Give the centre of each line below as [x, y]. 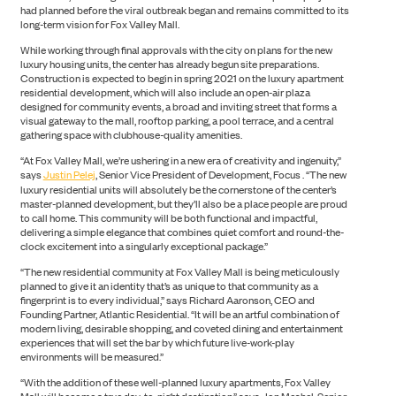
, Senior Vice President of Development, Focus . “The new [221, 175]
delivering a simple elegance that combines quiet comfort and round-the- [182, 232]
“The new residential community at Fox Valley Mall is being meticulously [179, 272]
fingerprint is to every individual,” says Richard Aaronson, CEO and [167, 300]
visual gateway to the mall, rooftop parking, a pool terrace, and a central [177, 121]
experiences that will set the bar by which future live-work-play [157, 343]
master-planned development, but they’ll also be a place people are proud [183, 204]
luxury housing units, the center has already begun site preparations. [169, 64]
